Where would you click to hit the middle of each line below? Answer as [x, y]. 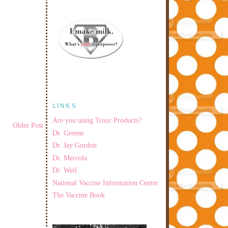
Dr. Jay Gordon [75, 145]
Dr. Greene [68, 133]
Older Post [28, 125]
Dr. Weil [65, 170]
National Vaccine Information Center [105, 182]
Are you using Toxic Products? [97, 120]
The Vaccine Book [79, 195]
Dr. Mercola [70, 158]
